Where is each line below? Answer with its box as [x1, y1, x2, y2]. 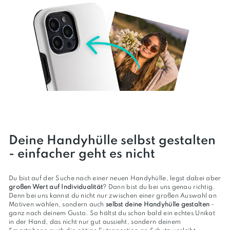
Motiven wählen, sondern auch [9, 201, 106, 208]
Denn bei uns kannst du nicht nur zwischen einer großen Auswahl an [9, 193, 217, 200]
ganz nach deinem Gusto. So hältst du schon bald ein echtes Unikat [9, 210, 215, 217]
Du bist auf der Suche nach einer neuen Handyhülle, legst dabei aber [9, 175, 221, 182]
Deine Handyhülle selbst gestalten [9, 135, 216, 148]
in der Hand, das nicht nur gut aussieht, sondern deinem [9, 219, 181, 226]
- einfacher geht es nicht [9, 148, 155, 161]
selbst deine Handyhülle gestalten [106, 201, 210, 208]
